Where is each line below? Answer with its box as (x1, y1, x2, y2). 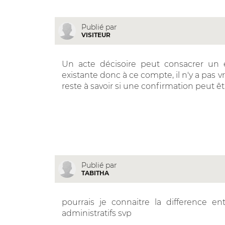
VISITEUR (81, 31, 110, 39)
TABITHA (81, 169, 109, 177)
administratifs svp (61, 208, 132, 218)
